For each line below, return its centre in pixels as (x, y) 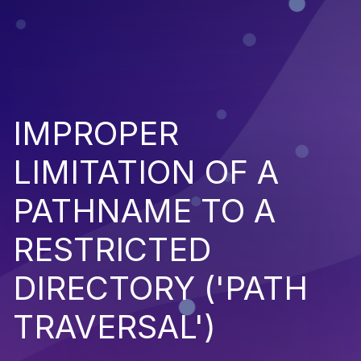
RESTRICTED (112, 249)
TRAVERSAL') (114, 326)
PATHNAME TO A (144, 210)
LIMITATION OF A (146, 172)
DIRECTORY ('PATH (160, 288)
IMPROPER (96, 133)
